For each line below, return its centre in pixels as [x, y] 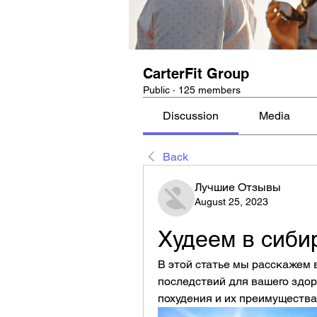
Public [156, 90]
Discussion [191, 116]
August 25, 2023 [231, 202]
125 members [209, 90]
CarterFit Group [196, 74]
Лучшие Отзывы [238, 187]
